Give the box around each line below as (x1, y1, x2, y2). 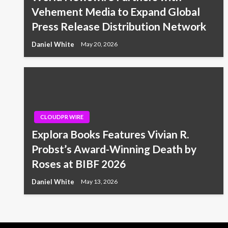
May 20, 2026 (81, 40, 118, 48)
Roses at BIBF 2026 (32, 157, 126, 170)
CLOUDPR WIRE (40, 113, 83, 120)
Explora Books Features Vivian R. (32, 127, 189, 140)
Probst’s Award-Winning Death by (32, 142, 196, 155)
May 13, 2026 (81, 178, 118, 186)
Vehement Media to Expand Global (32, 5, 200, 18)
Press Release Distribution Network (32, 19, 206, 33)
